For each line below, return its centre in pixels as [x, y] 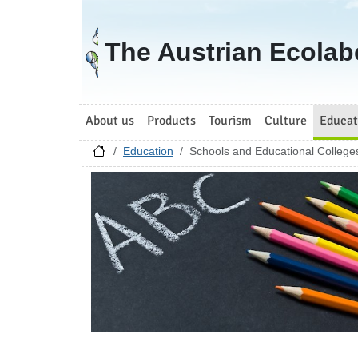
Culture [286, 121]
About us [110, 121]
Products [171, 121]
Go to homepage [138, 31]
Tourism [230, 121]
